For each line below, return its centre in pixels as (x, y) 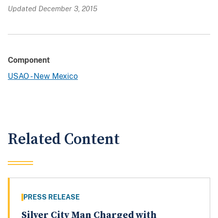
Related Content (64, 140)
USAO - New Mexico (43, 76)
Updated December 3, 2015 (53, 9)
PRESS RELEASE (52, 197)
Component (29, 60)
